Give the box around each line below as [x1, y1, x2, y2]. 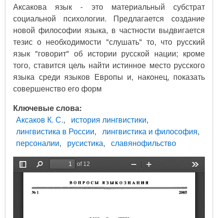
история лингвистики [71, 113, 146, 125]
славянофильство [111, 137, 176, 148]
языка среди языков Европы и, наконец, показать [13, 71, 205, 82]
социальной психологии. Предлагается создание [13, 12, 205, 24]
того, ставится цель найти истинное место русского [13, 59, 205, 71]
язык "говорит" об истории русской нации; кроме [13, 47, 205, 59]
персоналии [16, 137, 59, 148]
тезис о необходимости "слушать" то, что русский [13, 36, 205, 47]
